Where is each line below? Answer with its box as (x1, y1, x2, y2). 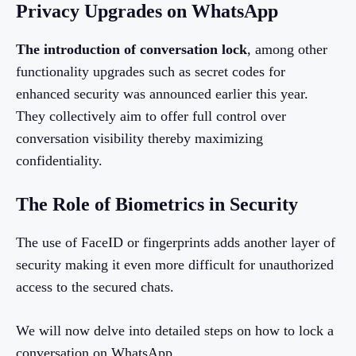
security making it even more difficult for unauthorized (16, 257, 334, 273)
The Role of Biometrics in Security (16, 194, 298, 215)
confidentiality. (16, 153, 103, 169)
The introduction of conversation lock (16, 41, 247, 58)
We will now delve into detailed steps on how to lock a (16, 323, 334, 339)
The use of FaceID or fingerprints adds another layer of (16, 234, 335, 251)
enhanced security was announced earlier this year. (16, 86, 308, 103)
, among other (247, 41, 327, 58)
